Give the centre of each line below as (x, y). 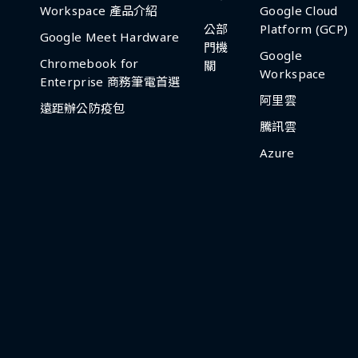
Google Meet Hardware (109, 36)
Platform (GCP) (304, 28)
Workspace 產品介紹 (99, 10)
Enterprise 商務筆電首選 (110, 81)
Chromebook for (89, 63)
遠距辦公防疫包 (82, 107)
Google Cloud (299, 10)
